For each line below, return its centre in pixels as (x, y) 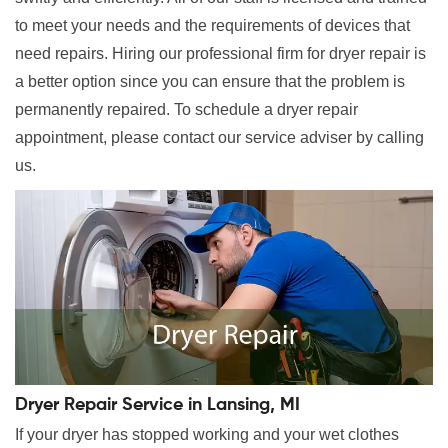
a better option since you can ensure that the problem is (210, 81)
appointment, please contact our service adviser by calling (219, 137)
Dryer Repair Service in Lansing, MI (157, 405)
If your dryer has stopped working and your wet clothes (207, 435)
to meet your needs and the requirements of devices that (212, 25)
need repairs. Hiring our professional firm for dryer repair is (220, 53)
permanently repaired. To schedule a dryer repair (186, 109)
